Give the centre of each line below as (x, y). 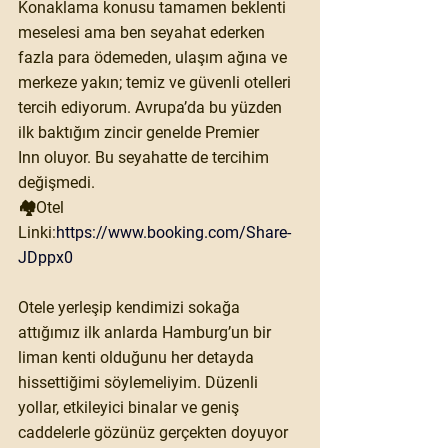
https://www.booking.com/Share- (173, 232)
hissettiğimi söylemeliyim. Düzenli (140, 382)
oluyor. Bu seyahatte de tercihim (156, 157)
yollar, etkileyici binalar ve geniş (130, 407)
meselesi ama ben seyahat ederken (143, 32)
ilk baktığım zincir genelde (111, 132)
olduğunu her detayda (177, 357)
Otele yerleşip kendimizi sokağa (131, 307)
